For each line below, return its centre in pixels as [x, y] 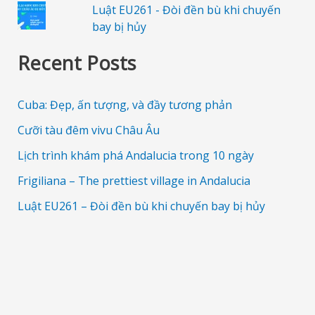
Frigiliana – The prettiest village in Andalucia [134, 181]
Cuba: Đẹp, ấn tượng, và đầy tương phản [124, 105]
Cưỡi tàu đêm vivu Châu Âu [88, 130]
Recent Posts [77, 63]
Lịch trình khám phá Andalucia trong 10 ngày [135, 156]
